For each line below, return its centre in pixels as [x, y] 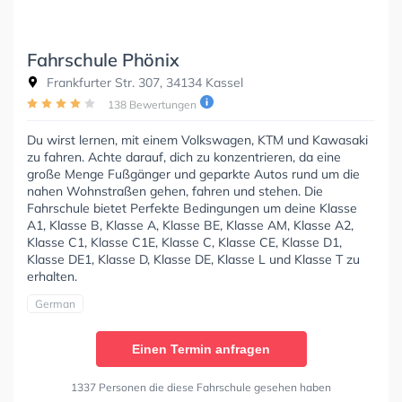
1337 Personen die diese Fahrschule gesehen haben [201, 387]
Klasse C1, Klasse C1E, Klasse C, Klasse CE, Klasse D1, [184, 242]
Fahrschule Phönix [103, 59]
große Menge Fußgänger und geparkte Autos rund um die [193, 174]
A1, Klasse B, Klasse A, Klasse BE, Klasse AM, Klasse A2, [190, 225]
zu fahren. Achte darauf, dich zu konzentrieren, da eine [184, 157]
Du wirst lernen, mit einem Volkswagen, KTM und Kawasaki [197, 140]
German [55, 303]
